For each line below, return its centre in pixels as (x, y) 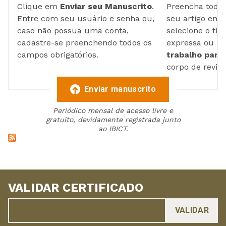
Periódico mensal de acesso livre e (113, 111)
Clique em (39, 7)
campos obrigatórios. (58, 55)
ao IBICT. (113, 129)
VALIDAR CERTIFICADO (76, 188)
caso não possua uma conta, (73, 31)
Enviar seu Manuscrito (106, 7)
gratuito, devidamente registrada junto (113, 120)
